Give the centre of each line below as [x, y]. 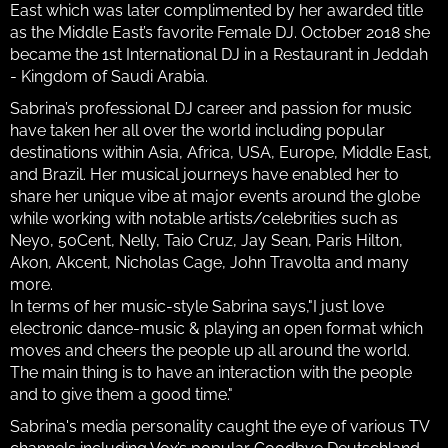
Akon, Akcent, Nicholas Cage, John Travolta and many [209, 262]
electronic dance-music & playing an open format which [216, 328]
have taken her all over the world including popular [197, 130]
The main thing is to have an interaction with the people [211, 372]
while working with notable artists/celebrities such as [204, 218]
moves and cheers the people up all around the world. [210, 350]
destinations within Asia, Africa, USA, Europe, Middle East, [221, 152]
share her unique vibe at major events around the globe [215, 196]
